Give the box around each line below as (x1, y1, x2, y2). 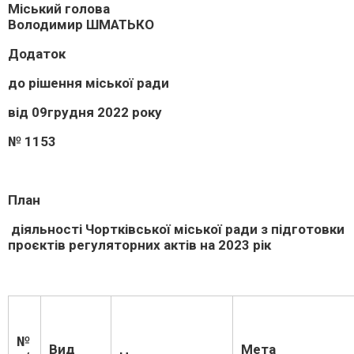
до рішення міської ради (8, 75, 169, 91)
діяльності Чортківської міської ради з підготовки (8, 221, 345, 237)
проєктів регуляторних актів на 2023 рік (8, 237, 271, 253)
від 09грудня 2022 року (8, 104, 162, 120)
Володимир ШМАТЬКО (8, 17, 154, 32)
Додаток (8, 46, 66, 62)
